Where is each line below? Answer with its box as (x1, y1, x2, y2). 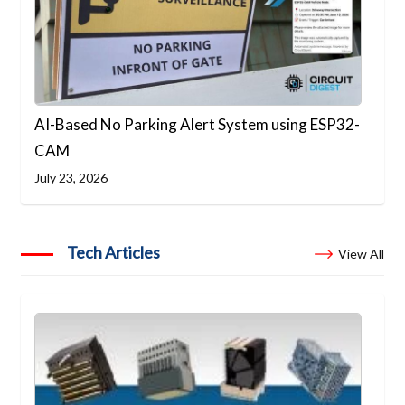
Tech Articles (67, 241, 161, 262)
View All (337, 245, 384, 261)
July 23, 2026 (34, 170, 108, 186)
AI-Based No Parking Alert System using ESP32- (34, 115, 361, 135)
